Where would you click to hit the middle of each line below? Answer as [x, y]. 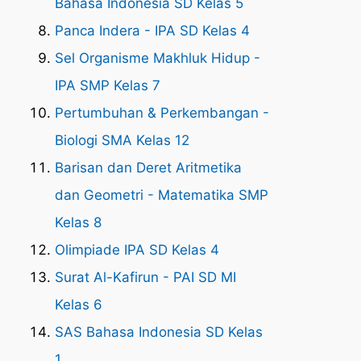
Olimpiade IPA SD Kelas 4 [137, 250]
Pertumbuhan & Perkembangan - [162, 113]
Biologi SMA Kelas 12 [122, 140]
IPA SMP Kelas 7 [107, 85]
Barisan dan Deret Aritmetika [148, 168]
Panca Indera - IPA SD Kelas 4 [152, 31]
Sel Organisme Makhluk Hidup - [157, 58]
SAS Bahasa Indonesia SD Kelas [158, 332]
